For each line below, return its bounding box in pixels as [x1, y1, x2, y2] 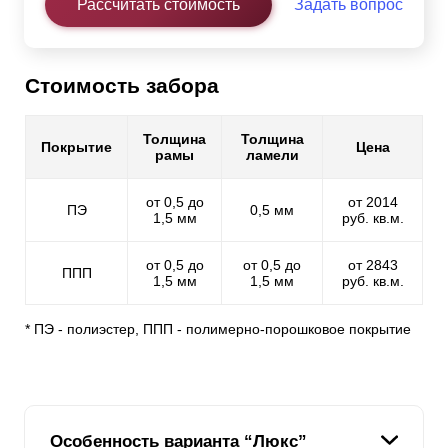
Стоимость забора [25, 74, 219, 98]
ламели [245, 147, 299, 164]
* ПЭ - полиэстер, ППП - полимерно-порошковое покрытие [25, 321, 411, 338]
